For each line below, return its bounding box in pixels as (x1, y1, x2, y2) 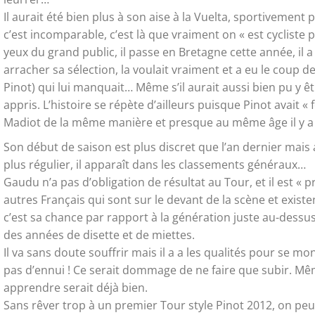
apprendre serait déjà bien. (3, 279, 148, 295)
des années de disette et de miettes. (3, 226, 195, 243)
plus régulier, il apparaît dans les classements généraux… (3, 156, 306, 172)
